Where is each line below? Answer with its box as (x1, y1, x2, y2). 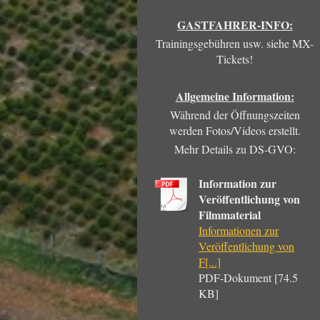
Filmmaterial (199, 206, 261, 223)
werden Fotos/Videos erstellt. (169, 122, 301, 138)
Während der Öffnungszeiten (169, 106, 300, 122)
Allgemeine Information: (175, 87, 294, 104)
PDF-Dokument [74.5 (199, 269, 298, 285)
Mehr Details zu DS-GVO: (174, 141, 296, 156)
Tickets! (216, 51, 254, 66)
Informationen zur (199, 222, 279, 238)
